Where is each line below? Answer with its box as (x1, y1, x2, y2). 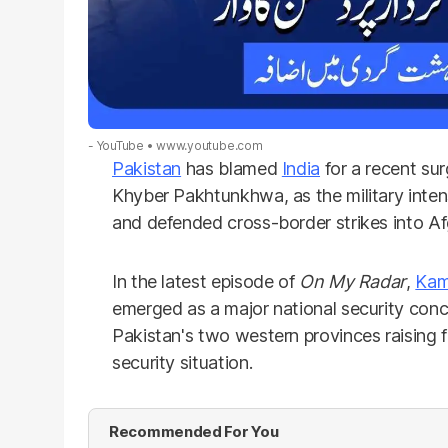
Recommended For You (109, 421, 279, 441)
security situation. (112, 351, 253, 373)
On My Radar (299, 270, 407, 292)
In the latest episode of (112, 270, 299, 292)
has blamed (181, 157, 282, 179)
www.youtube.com (156, 137, 263, 153)
